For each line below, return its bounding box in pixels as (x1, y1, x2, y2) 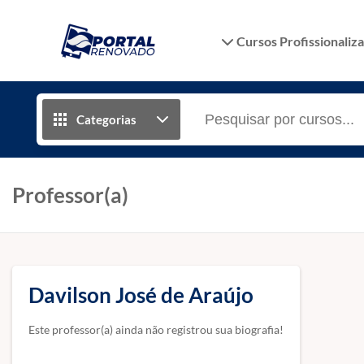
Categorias (76, 112, 136, 127)
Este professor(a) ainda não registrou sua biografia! (28, 323, 284, 336)
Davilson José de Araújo (28, 282, 253, 308)
